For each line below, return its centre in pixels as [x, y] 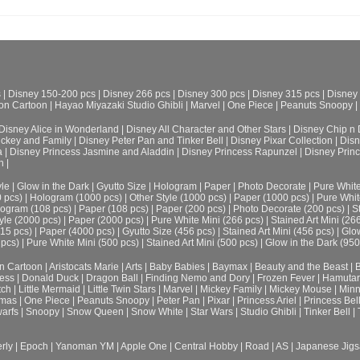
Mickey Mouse [301, 289]
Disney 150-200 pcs [52, 94]
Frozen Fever [286, 278]
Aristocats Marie [84, 266]
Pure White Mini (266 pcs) [207, 221]
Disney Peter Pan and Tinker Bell [151, 140]
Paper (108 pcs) [114, 209]
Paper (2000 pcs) [106, 221]
